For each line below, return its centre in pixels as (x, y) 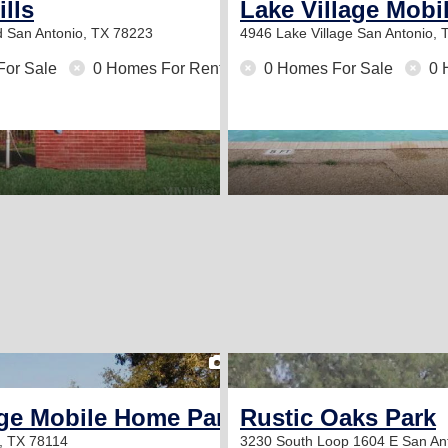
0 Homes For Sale (328, 68)
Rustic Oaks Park (338, 417)
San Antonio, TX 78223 (80, 33)
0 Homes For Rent (156, 68)
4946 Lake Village (298, 33)
